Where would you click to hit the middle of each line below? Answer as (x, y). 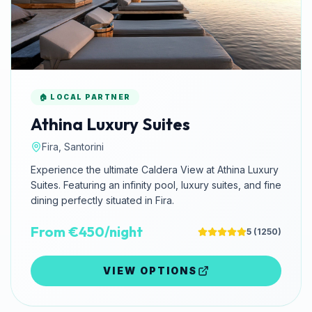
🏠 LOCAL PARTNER (85, 97)
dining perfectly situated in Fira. (102, 201)
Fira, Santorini (73, 147)
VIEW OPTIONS (150, 271)
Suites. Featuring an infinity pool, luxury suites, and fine (156, 185)
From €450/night (87, 232)
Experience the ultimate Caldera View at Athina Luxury (155, 170)
